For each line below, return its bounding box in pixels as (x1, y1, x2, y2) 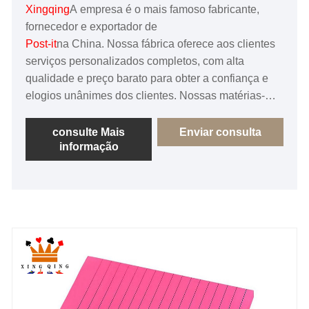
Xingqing (26, 3, 70, 16)
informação (59, 141, 119, 153)
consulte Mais (52, 126, 126, 139)
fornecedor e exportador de (26, 21, 158, 33)
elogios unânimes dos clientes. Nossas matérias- (26, 90, 266, 102)
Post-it (26, 38, 57, 50)
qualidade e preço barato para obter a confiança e (26, 72, 269, 85)
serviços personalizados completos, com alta (26, 55, 245, 68)
